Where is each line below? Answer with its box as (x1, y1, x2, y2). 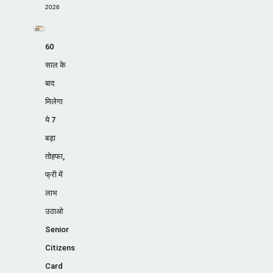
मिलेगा (44, 97, 63, 107)
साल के (44, 60, 66, 70)
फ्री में (44, 170, 63, 180)
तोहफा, (44, 152, 65, 161)
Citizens (44, 243, 75, 253)
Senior (44, 225, 69, 235)
